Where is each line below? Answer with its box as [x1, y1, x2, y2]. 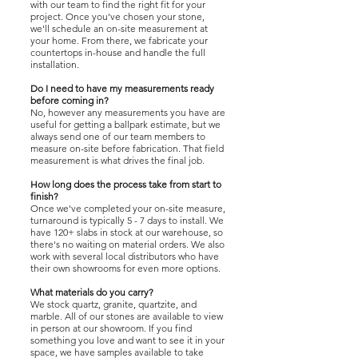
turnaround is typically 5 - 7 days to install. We [30, 214, 224, 226]
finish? [30, 190, 58, 202]
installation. [30, 58, 79, 70]
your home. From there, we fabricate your [30, 34, 208, 46]
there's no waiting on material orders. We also [30, 238, 225, 250]
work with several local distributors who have [30, 250, 219, 262]
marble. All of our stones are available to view [30, 310, 223, 322]
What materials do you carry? [30, 286, 153, 298]
